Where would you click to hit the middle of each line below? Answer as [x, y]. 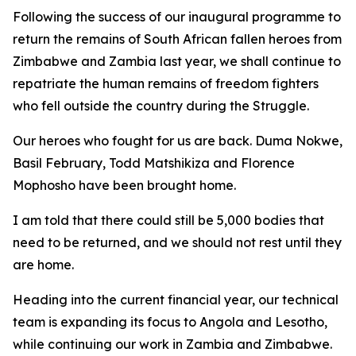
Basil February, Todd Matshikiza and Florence [154, 163]
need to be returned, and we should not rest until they [177, 242]
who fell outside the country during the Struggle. [161, 106]
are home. [43, 265]
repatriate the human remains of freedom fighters [166, 83]
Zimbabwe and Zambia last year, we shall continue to [177, 61]
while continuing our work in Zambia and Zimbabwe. [172, 344]
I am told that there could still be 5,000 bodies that [168, 220]
